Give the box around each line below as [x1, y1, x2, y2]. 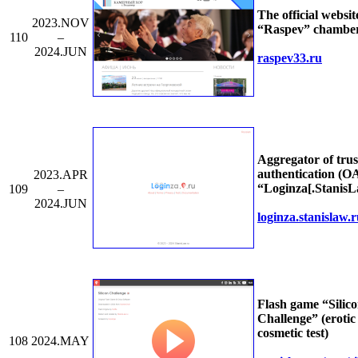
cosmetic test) [257, 325, 328, 340]
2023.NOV [31, 15, 89, 30]
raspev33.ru [257, 50, 322, 65]
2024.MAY [31, 333, 89, 348]
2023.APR [33, 167, 88, 181]
